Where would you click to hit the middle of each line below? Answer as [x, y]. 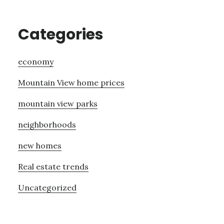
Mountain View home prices [71, 83]
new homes [39, 146]
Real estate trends [53, 167]
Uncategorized [47, 188]
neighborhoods [47, 125]
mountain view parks [57, 104]
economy [35, 62]
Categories [60, 35]
